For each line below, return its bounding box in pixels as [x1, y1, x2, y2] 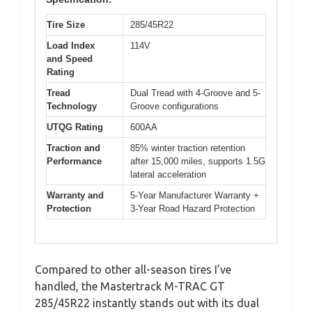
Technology [47, 100, 97, 111]
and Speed [47, 53, 93, 64]
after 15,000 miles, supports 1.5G [130, 155, 265, 166]
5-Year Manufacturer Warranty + [130, 189, 259, 201]
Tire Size [47, 19, 85, 30]
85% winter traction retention [130, 142, 245, 153]
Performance [47, 155, 102, 166]
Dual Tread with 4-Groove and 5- [130, 87, 260, 98]
